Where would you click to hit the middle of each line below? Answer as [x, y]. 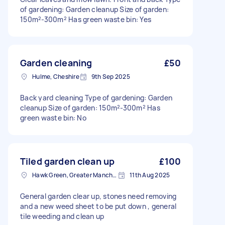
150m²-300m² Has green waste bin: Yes [86, 19]
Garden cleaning [56, 63]
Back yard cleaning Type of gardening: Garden [96, 98]
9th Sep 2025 [110, 77]
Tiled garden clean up [68, 161]
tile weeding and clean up [62, 216]
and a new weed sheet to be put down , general [98, 206]
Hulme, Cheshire [56, 77]
